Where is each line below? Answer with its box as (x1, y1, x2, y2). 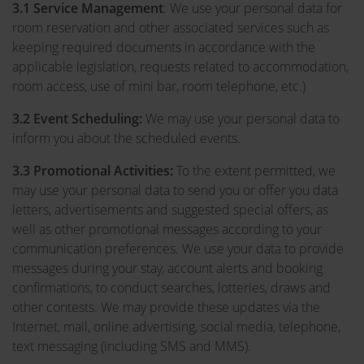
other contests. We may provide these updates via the (12, 298, 320, 316)
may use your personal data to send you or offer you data (12, 181, 338, 199)
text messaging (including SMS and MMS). (12, 337, 251, 355)
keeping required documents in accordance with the (12, 38, 315, 56)
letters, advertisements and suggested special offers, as (12, 201, 328, 219)
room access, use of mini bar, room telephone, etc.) (12, 77, 305, 95)
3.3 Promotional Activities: (12, 162, 173, 180)
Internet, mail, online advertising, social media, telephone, (12, 318, 340, 336)
